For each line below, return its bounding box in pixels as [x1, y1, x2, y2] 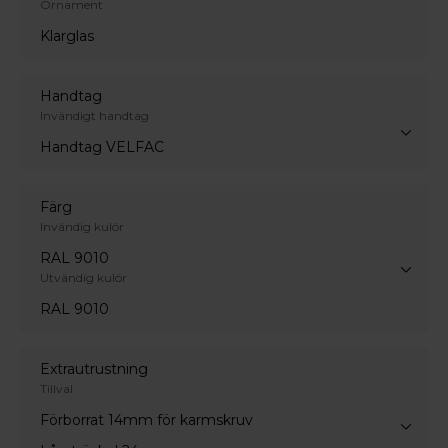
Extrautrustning [40, 359, 148, 378]
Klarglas [40, 26, 94, 45]
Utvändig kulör [40, 269, 127, 285]
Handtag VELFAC [40, 137, 164, 156]
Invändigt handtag [40, 107, 149, 123]
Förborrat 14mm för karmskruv [40, 410, 253, 429]
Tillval [40, 380, 73, 396]
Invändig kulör [40, 218, 124, 234]
